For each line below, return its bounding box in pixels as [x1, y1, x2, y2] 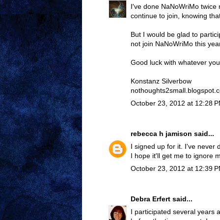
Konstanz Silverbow [131, 77, 192, 85]
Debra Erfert [131, 195, 170, 203]
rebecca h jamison [131, 130, 192, 138]
